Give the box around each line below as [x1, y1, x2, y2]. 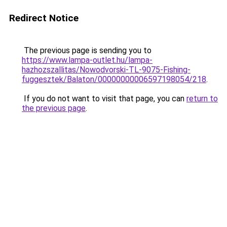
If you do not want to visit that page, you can [22, 94, 186, 103]
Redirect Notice [9, 12, 79, 24]
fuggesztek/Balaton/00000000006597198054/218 [22, 74, 206, 84]
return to [186, 94, 218, 103]
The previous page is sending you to [22, 46, 152, 55]
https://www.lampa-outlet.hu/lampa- [22, 55, 153, 65]
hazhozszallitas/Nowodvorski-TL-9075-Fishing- [22, 65, 191, 74]
